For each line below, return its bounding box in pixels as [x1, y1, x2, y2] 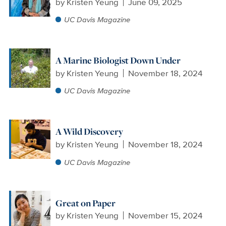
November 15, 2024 [128, 209, 203, 222]
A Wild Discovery [55, 125, 123, 138]
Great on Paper [55, 196, 116, 209]
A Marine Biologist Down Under [55, 54, 181, 67]
